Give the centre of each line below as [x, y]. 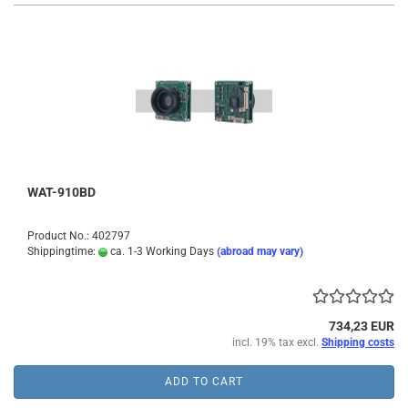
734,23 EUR [362, 326]
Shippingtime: [63, 251]
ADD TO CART [204, 382]
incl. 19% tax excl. [277, 342]
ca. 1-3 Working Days [161, 251]
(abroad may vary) [260, 251]
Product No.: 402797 [79, 236]
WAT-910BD [61, 192]
